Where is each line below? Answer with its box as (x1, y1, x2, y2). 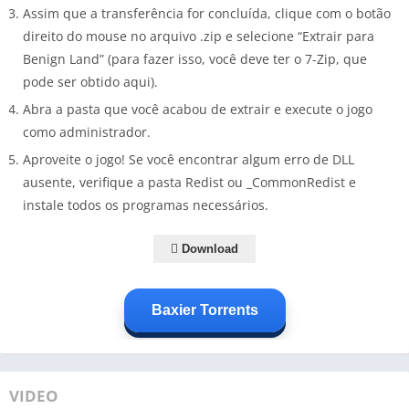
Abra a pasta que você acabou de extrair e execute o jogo (23, 100, 372, 118)
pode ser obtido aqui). (23, 72, 158, 90)
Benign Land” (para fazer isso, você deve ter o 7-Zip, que (23, 49, 367, 68)
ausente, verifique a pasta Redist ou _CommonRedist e (23, 173, 356, 191)
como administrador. (23, 122, 151, 141)
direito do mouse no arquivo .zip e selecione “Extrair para (23, 26, 374, 45)
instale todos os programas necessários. (23, 195, 268, 214)
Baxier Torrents (151, 301, 258, 318)
